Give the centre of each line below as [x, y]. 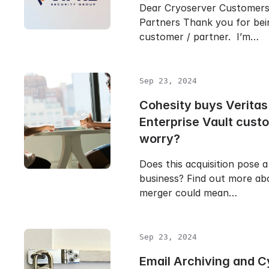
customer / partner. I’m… [199, 37]
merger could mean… [188, 193]
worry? [160, 139]
